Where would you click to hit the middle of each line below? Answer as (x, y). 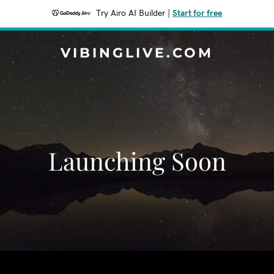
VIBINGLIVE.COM (137, 53)
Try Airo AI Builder (131, 13)
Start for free (197, 13)
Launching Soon (137, 161)
